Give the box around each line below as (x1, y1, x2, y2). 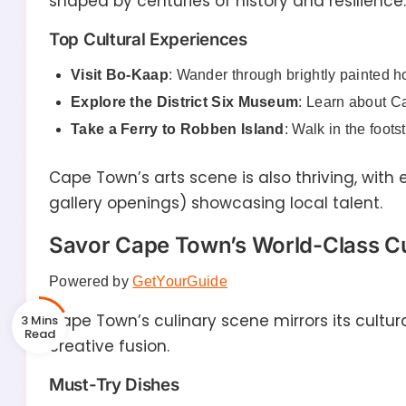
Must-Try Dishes (49, 374, 179, 396)
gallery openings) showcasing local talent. (49, 192, 382, 215)
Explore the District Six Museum (71, 94, 299, 111)
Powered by (49, 274, 133, 290)
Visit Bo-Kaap (71, 67, 169, 83)
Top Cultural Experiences (49, 29, 247, 51)
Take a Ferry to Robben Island (71, 121, 285, 138)
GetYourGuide (132, 274, 227, 290)
